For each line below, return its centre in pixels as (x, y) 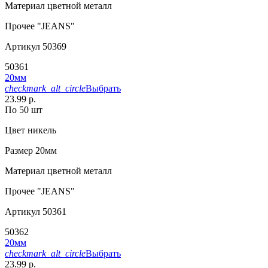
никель (41, 130)
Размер (19, 150)
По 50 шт (24, 109)
